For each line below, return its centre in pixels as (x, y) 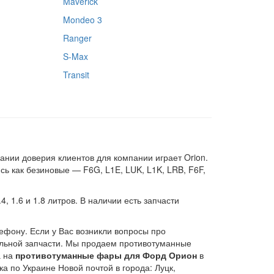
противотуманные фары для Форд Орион (106, 255)
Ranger (77, 38)
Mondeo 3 (82, 19)
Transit (76, 74)
